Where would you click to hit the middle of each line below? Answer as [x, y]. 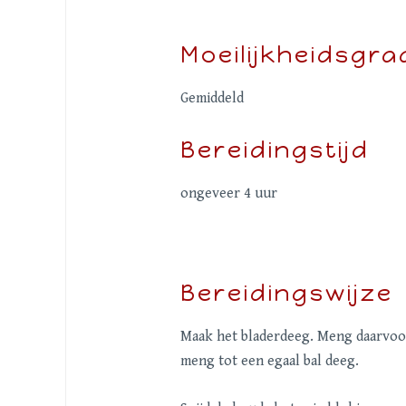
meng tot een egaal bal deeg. [271, 362]
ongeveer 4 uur [228, 194]
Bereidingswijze [286, 293]
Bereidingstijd [275, 150]
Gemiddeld [212, 98]
